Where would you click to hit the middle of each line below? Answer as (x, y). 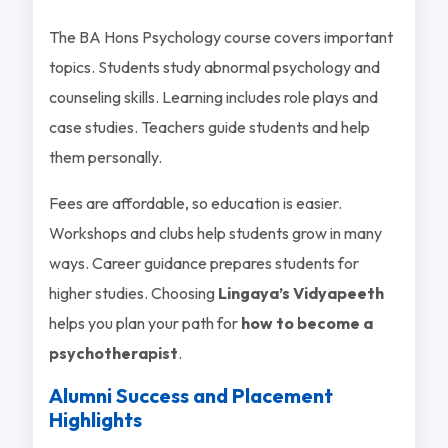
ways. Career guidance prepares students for (203, 262)
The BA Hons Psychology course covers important (220, 36)
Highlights (95, 419)
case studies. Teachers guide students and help (209, 126)
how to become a (306, 322)
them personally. (105, 156)
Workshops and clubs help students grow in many (215, 232)
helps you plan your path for (144, 322)
